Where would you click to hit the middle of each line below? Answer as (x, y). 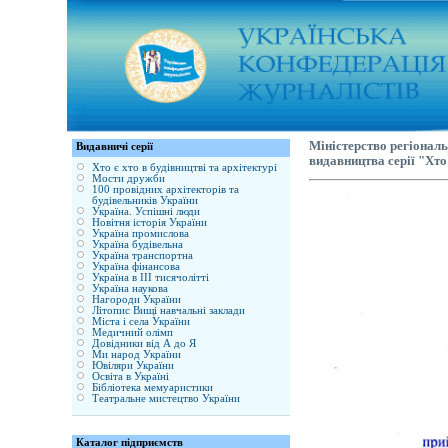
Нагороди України (137, 299)
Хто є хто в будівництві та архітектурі (185, 167)
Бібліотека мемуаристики (153, 387)
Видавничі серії (115, 146)
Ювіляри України (133, 365)
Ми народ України (137, 354)
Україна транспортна (143, 255)
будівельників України (145, 200)
